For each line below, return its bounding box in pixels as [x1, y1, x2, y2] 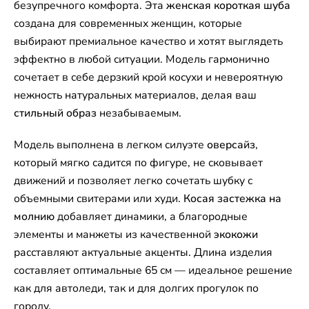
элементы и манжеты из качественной [14, 226, 214, 242]
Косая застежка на [183, 190, 281, 206]
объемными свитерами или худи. [14, 190, 183, 206]
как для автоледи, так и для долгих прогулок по [14, 280, 259, 296]
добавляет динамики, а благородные [54, 208, 248, 224]
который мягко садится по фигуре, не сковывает [14, 154, 263, 170]
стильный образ [14, 105, 97, 121]
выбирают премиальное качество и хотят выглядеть [14, 33, 283, 49]
